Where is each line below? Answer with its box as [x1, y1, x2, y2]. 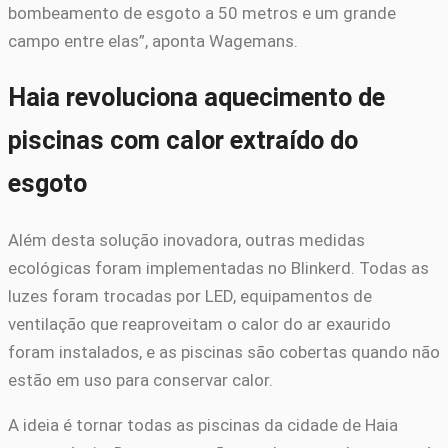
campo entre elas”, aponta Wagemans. [8, 30, 298, 51]
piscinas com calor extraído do [8, 124, 358, 155]
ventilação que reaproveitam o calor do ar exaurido [8, 313, 391, 334]
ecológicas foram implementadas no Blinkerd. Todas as [8, 257, 429, 278]
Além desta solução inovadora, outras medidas [8, 229, 365, 250]
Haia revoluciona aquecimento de [8, 81, 385, 112]
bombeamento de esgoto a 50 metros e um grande [8, 2, 396, 23]
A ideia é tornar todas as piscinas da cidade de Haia [8, 414, 398, 435]
